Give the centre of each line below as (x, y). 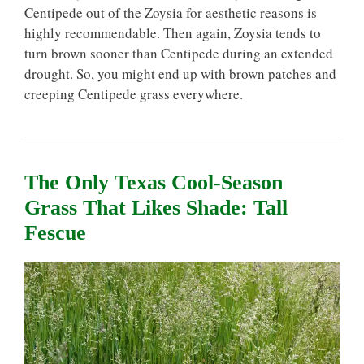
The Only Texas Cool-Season (154, 182)
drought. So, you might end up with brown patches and (180, 74)
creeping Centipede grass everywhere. (134, 94)
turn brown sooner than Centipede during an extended (179, 53)
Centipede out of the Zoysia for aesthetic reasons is (171, 13)
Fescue (55, 233)
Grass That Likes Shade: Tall (156, 208)
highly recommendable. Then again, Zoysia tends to (173, 33)
